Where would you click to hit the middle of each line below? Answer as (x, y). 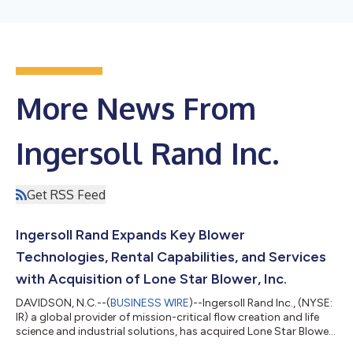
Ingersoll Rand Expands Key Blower (130, 234)
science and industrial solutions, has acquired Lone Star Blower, (175, 331)
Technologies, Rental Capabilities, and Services (171, 256)
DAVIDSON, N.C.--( (63, 303)
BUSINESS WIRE (150, 303)
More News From (136, 108)
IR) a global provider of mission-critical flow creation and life (167, 317)
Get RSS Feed (66, 194)
